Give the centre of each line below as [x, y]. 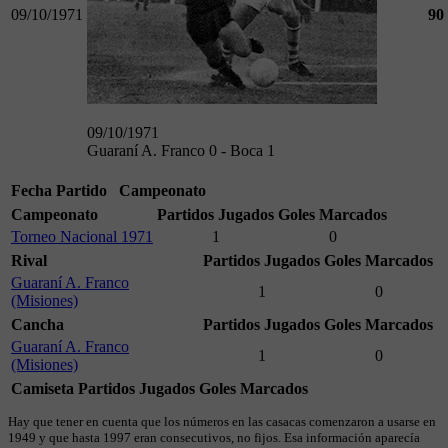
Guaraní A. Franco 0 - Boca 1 [181, 151]
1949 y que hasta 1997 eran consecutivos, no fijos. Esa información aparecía [214, 438]
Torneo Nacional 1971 [82, 237]
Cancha [37, 325]
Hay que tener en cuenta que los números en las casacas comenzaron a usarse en [222, 422]
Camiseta [42, 389]
